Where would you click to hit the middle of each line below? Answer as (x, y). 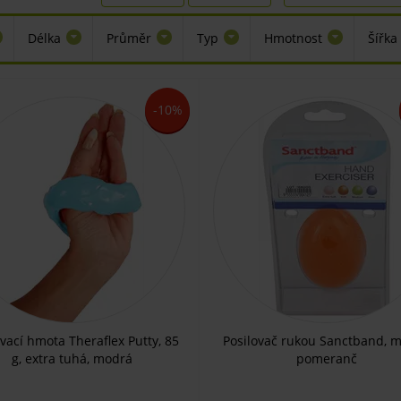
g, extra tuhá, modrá (72, 358)
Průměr (129, 38)
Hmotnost (293, 38)
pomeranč (326, 358)
